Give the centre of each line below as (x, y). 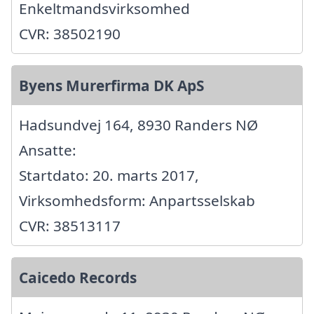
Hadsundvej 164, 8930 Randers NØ (138, 125)
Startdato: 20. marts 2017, (109, 176)
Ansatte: (48, 150)
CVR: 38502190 (70, 34)
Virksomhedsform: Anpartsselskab (137, 201)
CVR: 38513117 (70, 226)
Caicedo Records (78, 278)
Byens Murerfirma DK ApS (111, 86)
